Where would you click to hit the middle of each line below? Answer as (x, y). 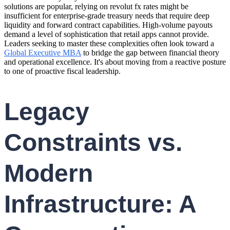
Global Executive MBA (43, 53)
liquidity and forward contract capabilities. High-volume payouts (108, 25)
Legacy (47, 112)
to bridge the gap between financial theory (150, 53)
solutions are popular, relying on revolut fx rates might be (96, 7)
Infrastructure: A (100, 204)
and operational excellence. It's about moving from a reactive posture (115, 62)
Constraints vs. (93, 143)
